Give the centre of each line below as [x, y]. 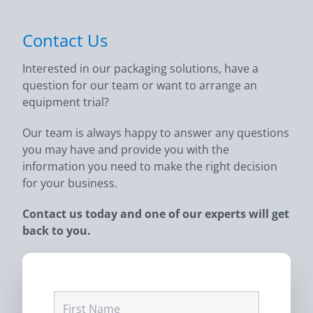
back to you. [57, 231]
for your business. [70, 183]
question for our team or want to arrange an [140, 85]
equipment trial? [66, 102]
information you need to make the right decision [150, 166]
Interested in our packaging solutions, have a [140, 68]
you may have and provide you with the [126, 150]
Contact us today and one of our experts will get [156, 214]
